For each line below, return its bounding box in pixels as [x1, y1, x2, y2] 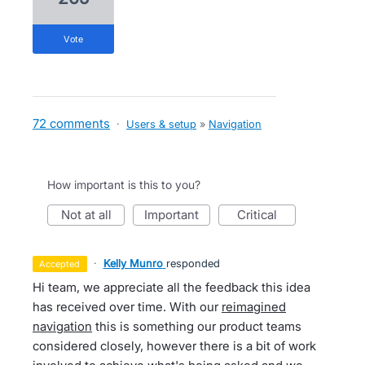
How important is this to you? [47, 178, 200, 191]
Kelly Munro [103, 257, 163, 270]
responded [165, 257, 220, 270]
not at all [69, 207, 112, 222]
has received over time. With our [33, 299, 222, 314]
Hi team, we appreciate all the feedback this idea [33, 279, 310, 295]
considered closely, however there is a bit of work [33, 338, 316, 354]
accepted [46, 258, 81, 270]
